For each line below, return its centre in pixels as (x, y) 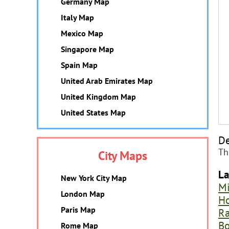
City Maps (123, 156)
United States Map (93, 112)
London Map (83, 194)
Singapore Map (87, 49)
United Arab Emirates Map (107, 81)
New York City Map (94, 178)
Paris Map (78, 210)
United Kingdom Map (98, 97)
